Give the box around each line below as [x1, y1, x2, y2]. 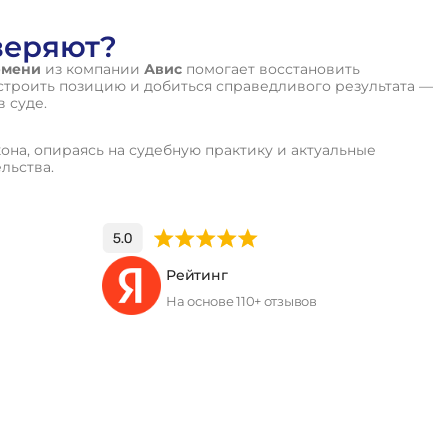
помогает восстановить [181, 60, 360, 78]
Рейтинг [166, 265, 228, 284]
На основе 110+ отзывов [166, 292, 317, 309]
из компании [40, 60, 144, 78]
